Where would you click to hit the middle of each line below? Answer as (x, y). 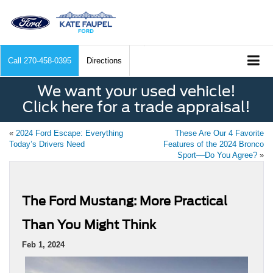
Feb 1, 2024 (43, 245)
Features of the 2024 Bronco (214, 144)
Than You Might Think (89, 225)
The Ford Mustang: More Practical (125, 201)
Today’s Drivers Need (47, 144)
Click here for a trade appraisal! (136, 107)
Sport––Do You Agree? (217, 155)
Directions (104, 61)
